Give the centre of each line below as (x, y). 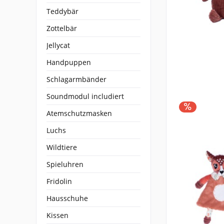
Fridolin (59, 181)
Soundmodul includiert (85, 96)
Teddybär (62, 11)
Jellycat (58, 45)
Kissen (57, 215)
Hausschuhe (67, 198)
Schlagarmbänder (76, 79)
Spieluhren (65, 164)
